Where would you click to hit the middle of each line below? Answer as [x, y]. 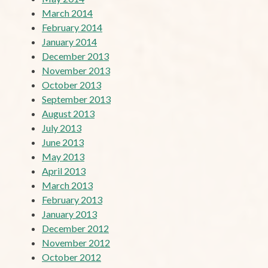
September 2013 [76, 99]
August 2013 [68, 113]
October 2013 [71, 84]
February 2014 [72, 27]
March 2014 [67, 13]
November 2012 [76, 242]
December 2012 [75, 228]
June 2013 [63, 142]
